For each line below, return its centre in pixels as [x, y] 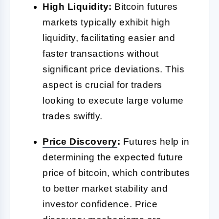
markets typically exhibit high [106, 22]
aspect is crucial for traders [102, 85]
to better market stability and [105, 188]
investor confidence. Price [100, 204]
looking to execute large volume [113, 100]
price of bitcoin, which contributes [116, 173]
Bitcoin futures [145, 6]
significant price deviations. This [113, 69]
